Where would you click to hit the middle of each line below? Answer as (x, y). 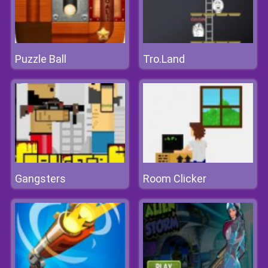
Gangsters (40, 179)
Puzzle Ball (41, 59)
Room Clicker (175, 179)
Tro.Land (164, 59)
